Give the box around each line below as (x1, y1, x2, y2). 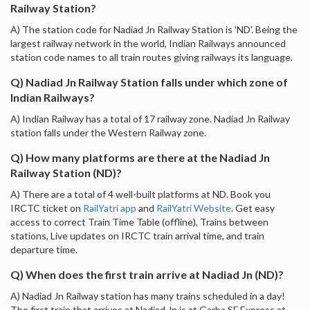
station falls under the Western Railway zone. (10, 126, 206, 138)
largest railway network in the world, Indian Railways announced (10, 37, 286, 49)
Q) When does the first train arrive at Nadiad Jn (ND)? (10, 267, 284, 281)
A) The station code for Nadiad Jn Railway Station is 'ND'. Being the (10, 23, 298, 35)
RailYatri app (83, 201, 136, 214)
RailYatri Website (156, 201, 231, 214)
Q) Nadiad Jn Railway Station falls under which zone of (10, 75, 288, 89)
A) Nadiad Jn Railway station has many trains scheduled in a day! (10, 289, 285, 302)
